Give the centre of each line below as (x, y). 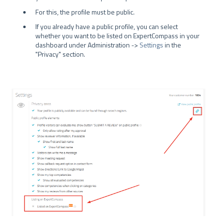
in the (172, 45)
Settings (151, 45)
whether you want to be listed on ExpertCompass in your (117, 36)
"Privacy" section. (60, 54)
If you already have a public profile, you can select (107, 27)
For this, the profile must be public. (85, 12)
